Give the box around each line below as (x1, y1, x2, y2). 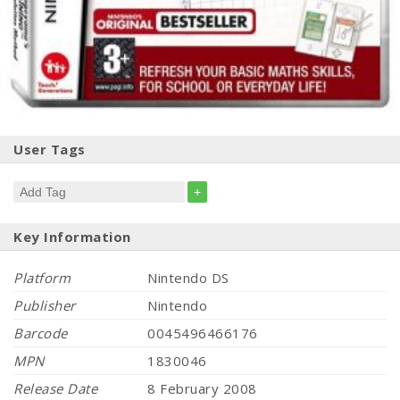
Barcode (13, 324, 68, 343)
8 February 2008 (147, 379, 257, 398)
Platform (13, 269, 71, 287)
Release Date (13, 379, 97, 398)
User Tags (13, 140, 86, 159)
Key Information (13, 228, 131, 246)
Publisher (13, 296, 76, 315)
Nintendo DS (147, 269, 229, 287)
